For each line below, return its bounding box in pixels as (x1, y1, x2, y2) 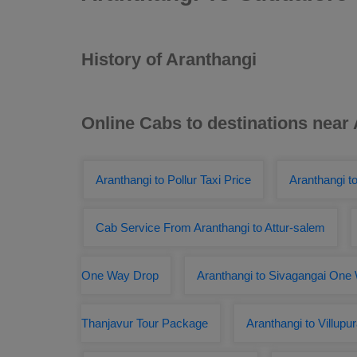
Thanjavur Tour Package (81, 316, 208, 330)
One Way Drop (81, 269, 159, 282)
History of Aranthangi (81, 49, 257, 69)
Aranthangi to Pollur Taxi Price (96, 173, 251, 186)
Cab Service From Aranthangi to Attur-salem (96, 221, 325, 234)
